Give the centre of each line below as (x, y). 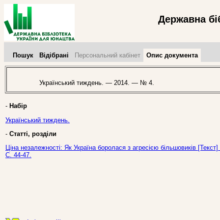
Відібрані (54, 55)
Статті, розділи (33, 134)
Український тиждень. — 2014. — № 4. (93, 83)
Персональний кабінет (108, 55)
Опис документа (172, 55)
